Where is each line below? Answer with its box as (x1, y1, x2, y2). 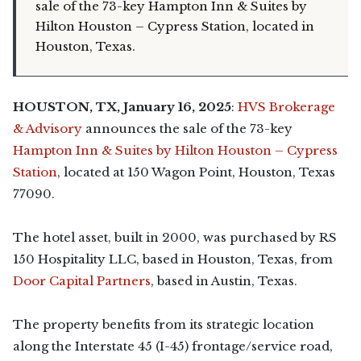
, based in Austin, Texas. (151, 273, 297, 288)
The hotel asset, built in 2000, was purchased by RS (13, 230, 337, 245)
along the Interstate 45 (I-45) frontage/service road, (13, 338, 333, 354)
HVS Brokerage (238, 99, 335, 114)
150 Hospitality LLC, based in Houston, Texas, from (13, 251, 333, 267)
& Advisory (13, 121, 82, 136)
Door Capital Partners (13, 273, 151, 288)
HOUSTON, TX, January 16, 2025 (13, 99, 231, 114)
